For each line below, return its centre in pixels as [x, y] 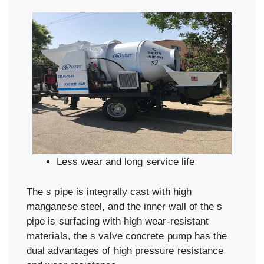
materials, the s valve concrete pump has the [127, 236]
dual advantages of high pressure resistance [125, 250]
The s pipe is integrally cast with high [109, 192]
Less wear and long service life [126, 162]
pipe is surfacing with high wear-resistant [118, 221]
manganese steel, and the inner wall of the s [125, 206]
